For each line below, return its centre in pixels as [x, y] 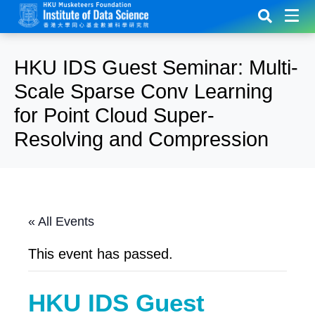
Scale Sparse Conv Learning [143, 91]
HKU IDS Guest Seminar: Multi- [156, 67]
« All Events [61, 221]
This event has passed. [101, 253]
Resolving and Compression [141, 139]
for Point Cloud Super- [114, 115]
